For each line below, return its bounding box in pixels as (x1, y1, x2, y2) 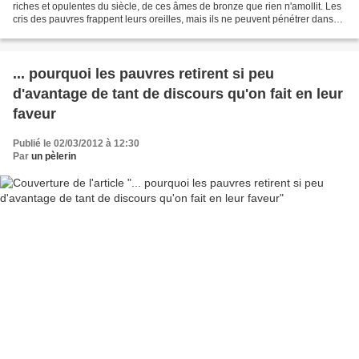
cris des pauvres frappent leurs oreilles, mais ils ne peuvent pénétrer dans (13, 13, 333, 25)
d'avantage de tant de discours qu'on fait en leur (13, 85, 343, 102)
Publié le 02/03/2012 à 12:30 (13, 137, 139, 149)
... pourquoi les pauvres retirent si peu (13, 65, 274, 82)
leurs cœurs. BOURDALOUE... (13, 26, 144, 38)
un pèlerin (31, 150, 76, 162)
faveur (13, 105, 56, 122)
